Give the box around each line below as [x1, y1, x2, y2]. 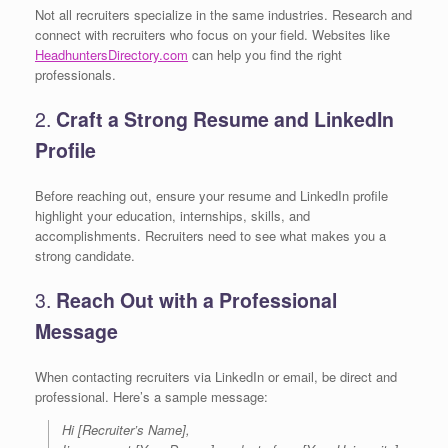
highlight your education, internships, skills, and [35, 205, 310, 225]
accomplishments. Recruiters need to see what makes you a [35, 225, 386, 245]
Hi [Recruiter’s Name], [62, 419, 190, 439]
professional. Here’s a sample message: [35, 386, 268, 406]
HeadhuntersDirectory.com [35, 44, 188, 64]
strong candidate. [35, 245, 135, 265]
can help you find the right [188, 44, 342, 64]
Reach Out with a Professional [56, 286, 337, 315]
